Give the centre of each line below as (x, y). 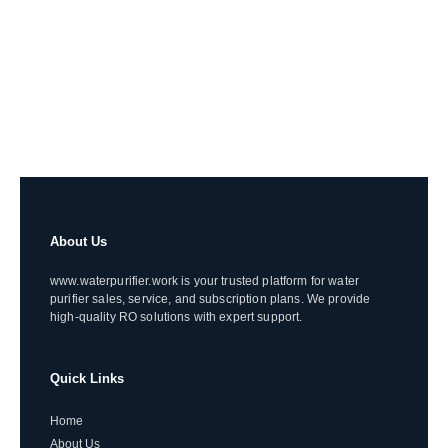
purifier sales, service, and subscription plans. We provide (210, 298)
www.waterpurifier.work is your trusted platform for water (204, 280)
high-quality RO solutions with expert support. (176, 316)
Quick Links (87, 379)
